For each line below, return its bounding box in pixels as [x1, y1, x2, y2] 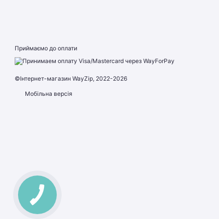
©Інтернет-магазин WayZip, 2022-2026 [15, 74, 127, 82]
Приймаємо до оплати [15, 44, 77, 52]
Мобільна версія [23, 89, 72, 97]
